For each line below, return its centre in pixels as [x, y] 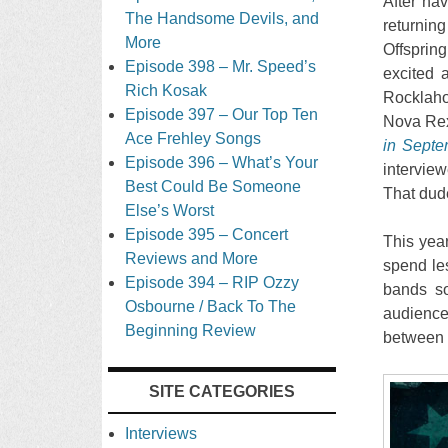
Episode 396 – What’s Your [222, 162]
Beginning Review [191, 330]
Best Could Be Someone [213, 186]
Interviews [161, 433]
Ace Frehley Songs [193, 138]
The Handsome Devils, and [222, 18]
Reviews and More [192, 258]
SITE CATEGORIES [221, 391]
